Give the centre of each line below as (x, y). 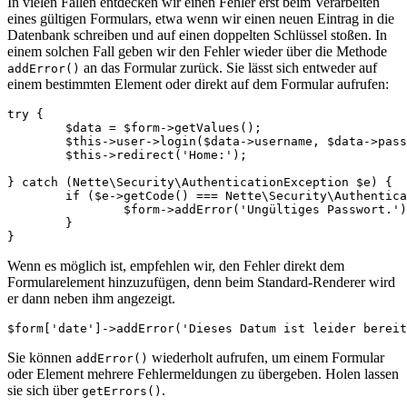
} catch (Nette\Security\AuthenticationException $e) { (200, 182)
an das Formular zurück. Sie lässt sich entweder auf (228, 67)
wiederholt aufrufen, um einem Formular (266, 357)
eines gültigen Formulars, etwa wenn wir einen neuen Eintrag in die (201, 18)
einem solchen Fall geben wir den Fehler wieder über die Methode (197, 51)
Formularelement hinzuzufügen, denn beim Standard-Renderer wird (201, 282)
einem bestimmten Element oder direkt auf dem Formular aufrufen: (198, 84)
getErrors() (122, 391)
